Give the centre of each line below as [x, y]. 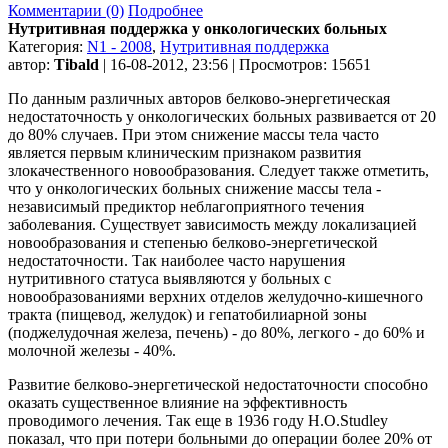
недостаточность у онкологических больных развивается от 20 [222, 116]
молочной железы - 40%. [92, 350]
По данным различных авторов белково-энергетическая [199, 98]
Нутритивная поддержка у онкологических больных [197, 28]
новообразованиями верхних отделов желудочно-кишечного [215, 296]
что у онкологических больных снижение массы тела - [194, 188]
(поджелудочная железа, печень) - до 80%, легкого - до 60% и [216, 332]
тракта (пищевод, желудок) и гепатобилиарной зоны [187, 314]
